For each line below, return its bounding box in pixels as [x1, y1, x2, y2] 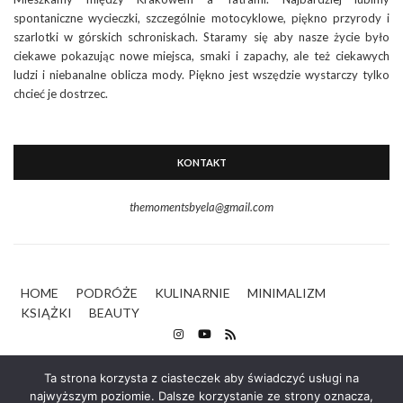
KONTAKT [176, 157, 227, 169]
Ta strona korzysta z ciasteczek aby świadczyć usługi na [44, 371, 359, 385]
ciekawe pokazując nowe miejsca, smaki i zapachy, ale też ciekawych [13, 49, 390, 64]
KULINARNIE [155, 285, 230, 301]
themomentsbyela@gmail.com [130, 200, 273, 215]
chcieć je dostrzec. [13, 86, 108, 102]
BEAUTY [89, 305, 139, 321]
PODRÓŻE [76, 285, 138, 301]
